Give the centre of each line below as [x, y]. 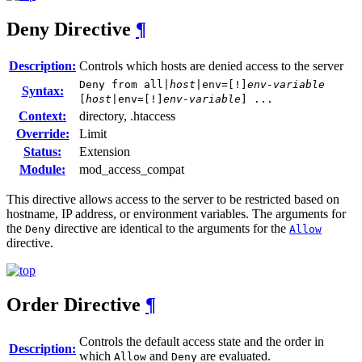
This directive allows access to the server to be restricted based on [173, 200]
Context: [42, 116]
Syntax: [42, 91]
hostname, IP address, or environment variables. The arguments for [176, 214]
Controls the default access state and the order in [202, 342]
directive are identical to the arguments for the [170, 229]
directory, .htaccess [127, 116]
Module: [42, 170]
